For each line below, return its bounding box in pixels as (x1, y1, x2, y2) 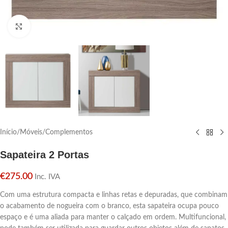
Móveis (20, 129, 42, 136)
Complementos (45, 129, 93, 136)
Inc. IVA (35, 173, 60, 181)
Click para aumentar (30, 23, 90, 30)
